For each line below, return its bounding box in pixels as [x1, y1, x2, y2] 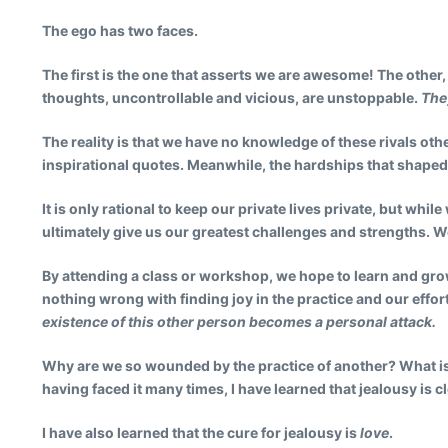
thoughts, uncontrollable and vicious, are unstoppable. [42, 89, 421, 106]
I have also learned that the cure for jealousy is [42, 424, 360, 441]
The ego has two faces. [42, 22, 198, 39]
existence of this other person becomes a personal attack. [42, 313, 436, 330]
